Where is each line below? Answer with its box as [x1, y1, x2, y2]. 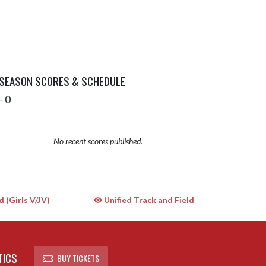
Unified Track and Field [102, 195, 194, 205]
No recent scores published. [53, 136, 142, 146]
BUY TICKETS [56, 251, 99, 264]
